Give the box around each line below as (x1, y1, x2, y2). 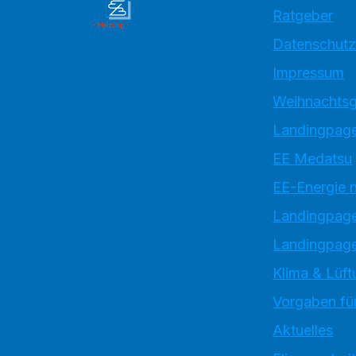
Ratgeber (273, 7, 334, 24)
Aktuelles (273, 322, 334, 339)
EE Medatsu (273, 150, 353, 167)
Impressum (273, 64, 345, 81)
